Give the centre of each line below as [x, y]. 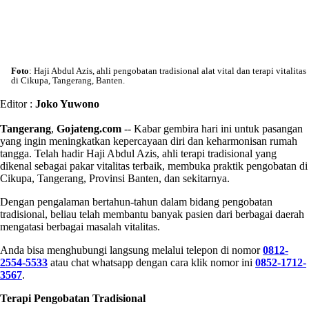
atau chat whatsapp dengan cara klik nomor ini [151, 262]
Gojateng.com [89, 128]
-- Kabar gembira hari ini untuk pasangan [212, 128]
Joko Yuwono [67, 103]
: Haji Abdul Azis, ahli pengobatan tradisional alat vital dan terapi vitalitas [168, 70]
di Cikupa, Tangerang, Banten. [68, 80]
